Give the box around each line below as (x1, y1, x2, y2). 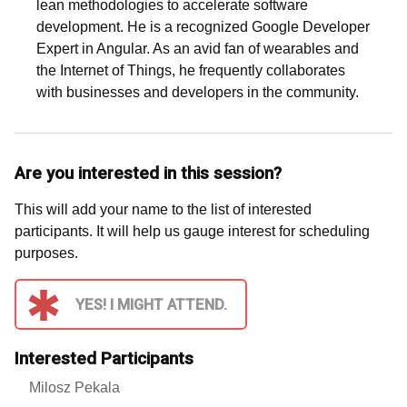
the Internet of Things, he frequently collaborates (36, 63, 345, 79)
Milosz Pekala (29, 380, 120, 396)
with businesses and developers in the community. (36, 84, 359, 101)
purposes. (15, 245, 78, 262)
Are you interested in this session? (15, 164, 282, 184)
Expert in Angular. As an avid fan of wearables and (36, 41, 359, 57)
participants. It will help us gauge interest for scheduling (15, 223, 370, 240)
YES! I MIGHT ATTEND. (75, 296, 228, 314)
